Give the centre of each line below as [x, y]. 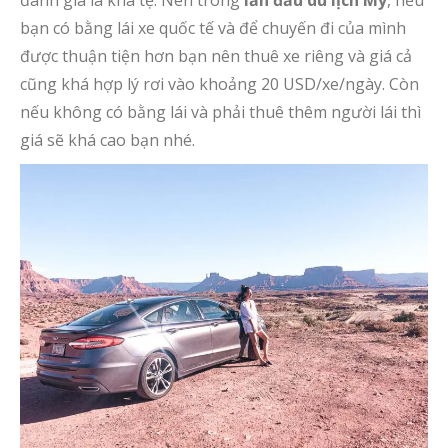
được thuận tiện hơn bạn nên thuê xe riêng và [194, 56]
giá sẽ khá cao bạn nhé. [107, 140]
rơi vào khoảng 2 [204, 84]
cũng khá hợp [73, 84]
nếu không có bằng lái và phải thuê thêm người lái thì [220, 112]
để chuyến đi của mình [322, 28]
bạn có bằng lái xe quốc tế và [129, 28]
